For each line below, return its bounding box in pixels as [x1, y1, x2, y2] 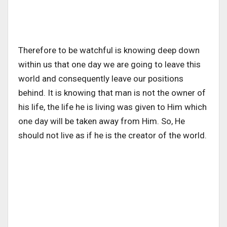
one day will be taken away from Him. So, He [18, 116, 185, 126]
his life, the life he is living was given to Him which [18, 101, 207, 112]
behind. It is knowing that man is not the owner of [18, 87, 206, 98]
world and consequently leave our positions [18, 73, 183, 84]
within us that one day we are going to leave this [18, 59, 201, 69]
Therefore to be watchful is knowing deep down [18, 45, 200, 55]
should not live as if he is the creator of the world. [18, 130, 209, 140]
